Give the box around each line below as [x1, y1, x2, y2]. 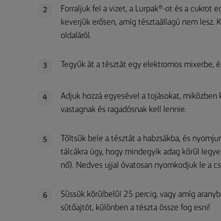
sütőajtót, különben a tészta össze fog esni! [61, 203, 210, 212]
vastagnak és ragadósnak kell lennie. [61, 105, 186, 114]
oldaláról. [61, 31, 91, 40]
